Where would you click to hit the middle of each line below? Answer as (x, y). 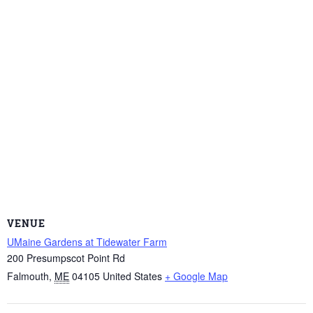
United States (132, 276)
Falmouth (28, 276)
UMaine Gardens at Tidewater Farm (87, 242)
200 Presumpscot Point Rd (66, 258)
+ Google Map (196, 276)
